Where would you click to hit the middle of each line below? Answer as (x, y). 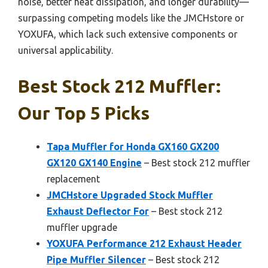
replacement (73, 179)
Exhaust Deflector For (98, 211)
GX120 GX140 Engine (94, 163)
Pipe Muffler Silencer (96, 260)
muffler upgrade (82, 228)
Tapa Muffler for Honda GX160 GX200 (133, 147)
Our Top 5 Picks (84, 113)
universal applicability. (66, 51)
